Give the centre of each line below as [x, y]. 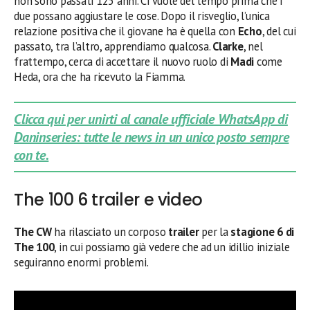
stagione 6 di [263, 232]
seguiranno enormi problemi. [81, 262]
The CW [34, 232]
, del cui [279, 31]
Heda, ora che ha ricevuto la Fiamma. [100, 77]
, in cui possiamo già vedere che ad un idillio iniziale [172, 247]
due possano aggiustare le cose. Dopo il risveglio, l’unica [142, 16]
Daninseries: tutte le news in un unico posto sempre [152, 137]
